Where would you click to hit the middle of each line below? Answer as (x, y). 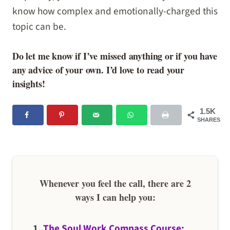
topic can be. (39, 27)
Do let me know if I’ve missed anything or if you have (115, 56)
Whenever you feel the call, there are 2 (115, 183)
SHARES (209, 119)
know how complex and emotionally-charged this (115, 12)
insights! (29, 83)
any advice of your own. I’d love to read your (98, 70)
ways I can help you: (115, 197)
